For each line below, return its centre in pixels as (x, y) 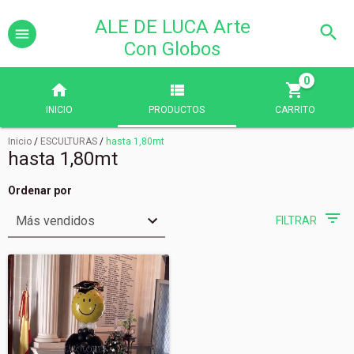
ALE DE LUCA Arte (172, 27)
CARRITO (295, 110)
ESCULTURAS (69, 141)
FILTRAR (296, 220)
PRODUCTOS (177, 110)
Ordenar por (40, 190)
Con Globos (173, 49)
